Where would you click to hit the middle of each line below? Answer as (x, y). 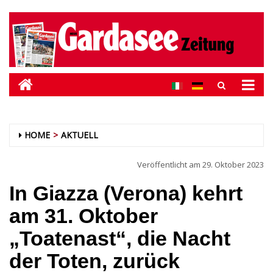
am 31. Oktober (83, 216)
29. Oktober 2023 (233, 165)
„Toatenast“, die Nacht (120, 238)
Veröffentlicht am (170, 165)
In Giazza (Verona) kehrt (126, 193)
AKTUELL (80, 135)
